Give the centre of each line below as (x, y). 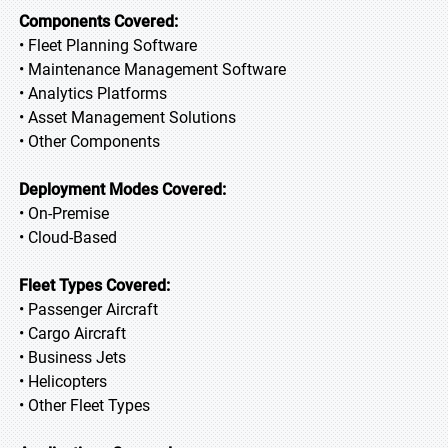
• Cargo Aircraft (72, 333)
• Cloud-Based (68, 237)
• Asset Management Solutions (127, 117)
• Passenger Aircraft (88, 309)
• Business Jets (72, 357)
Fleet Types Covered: (94, 285)
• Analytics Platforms (93, 93)
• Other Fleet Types (84, 405)
